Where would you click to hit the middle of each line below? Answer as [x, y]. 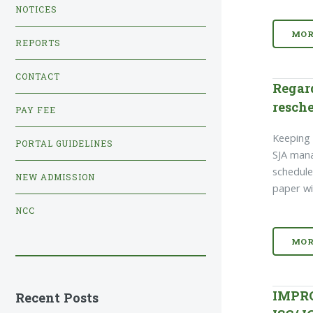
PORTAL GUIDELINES [64, 143]
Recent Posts [57, 297]
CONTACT [38, 76]
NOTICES [36, 9]
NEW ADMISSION [55, 177]
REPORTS [38, 43]
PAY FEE [36, 110]
